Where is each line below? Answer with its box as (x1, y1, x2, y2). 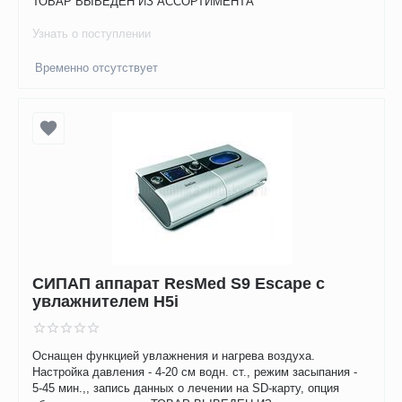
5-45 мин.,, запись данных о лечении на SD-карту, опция (32, 381, 340, 396)
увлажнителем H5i (32, 292, 179, 310)
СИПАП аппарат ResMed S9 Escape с (32, 274, 326, 293)
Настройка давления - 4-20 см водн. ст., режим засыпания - (32, 365, 358, 380)
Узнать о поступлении (32, 27, 152, 41)
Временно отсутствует (35, 61, 159, 75)
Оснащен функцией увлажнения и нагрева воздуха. (32, 349, 316, 363)
